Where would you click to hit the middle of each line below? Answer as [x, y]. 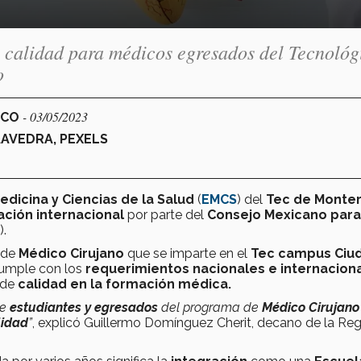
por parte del [167, 214]
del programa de [210, 307]
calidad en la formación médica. [124, 284]
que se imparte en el [187, 253]
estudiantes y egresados [84, 307]
